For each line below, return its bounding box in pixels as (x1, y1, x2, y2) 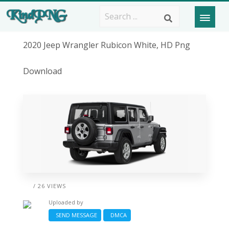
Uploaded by (48, 198, 83, 206)
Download (22, 65, 62, 77)
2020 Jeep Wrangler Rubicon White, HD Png (22, 39, 190, 51)
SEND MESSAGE (52, 211, 97, 219)
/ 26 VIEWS (33, 181, 66, 190)
